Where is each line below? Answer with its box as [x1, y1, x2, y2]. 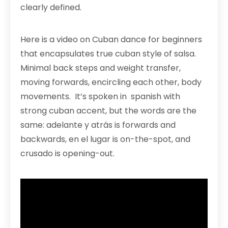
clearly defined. [20, 2, 81, 13]
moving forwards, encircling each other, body [20, 76, 202, 88]
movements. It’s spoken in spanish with [20, 91, 180, 102]
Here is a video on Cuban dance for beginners [20, 34, 202, 45]
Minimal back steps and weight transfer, [20, 62, 181, 74]
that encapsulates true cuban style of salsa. [20, 48, 196, 60]
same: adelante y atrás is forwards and [20, 119, 176, 131]
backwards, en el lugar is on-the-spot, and [20, 133, 190, 145]
